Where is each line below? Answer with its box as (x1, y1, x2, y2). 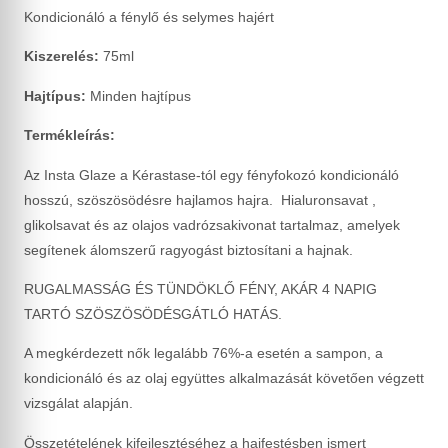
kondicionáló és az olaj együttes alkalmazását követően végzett (24, 370, 424, 387)
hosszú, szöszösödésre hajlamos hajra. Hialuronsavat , (24, 191, 376, 208)
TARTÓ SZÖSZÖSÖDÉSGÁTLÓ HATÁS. (24, 305, 282, 322)
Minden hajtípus (90, 87, 191, 104)
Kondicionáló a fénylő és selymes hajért (24, 9, 274, 25)
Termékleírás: (24, 127, 115, 144)
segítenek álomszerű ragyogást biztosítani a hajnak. (24, 241, 353, 258)
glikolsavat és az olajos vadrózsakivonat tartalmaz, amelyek (24, 216, 400, 233)
